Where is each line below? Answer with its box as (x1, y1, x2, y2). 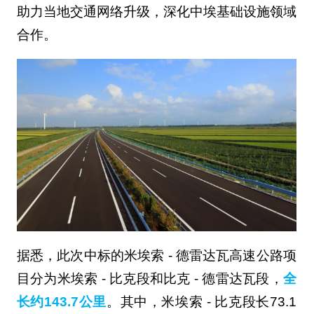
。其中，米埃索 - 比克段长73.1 (106, 294, 296, 309)
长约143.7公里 (16, 294, 107, 309)
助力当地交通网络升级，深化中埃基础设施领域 (16, 4, 296, 19)
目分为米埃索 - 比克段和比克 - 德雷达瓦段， (16, 271, 283, 286)
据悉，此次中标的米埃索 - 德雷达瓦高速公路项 (16, 247, 296, 263)
